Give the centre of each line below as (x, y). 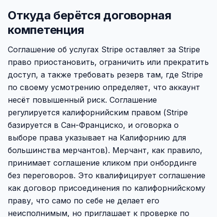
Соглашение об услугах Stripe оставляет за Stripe (104, 49)
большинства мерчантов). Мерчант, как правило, (105, 150)
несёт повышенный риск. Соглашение (82, 100)
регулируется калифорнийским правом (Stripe (98, 112)
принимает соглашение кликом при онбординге (102, 163)
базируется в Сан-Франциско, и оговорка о (93, 125)
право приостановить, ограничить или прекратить (108, 62)
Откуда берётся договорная (90, 15)
